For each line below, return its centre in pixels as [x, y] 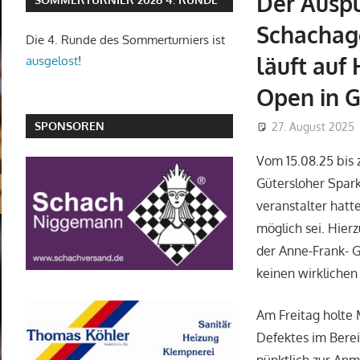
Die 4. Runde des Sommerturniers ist [125, 40]
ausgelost [52, 61]
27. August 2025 [313, 127]
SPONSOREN [70, 126]
